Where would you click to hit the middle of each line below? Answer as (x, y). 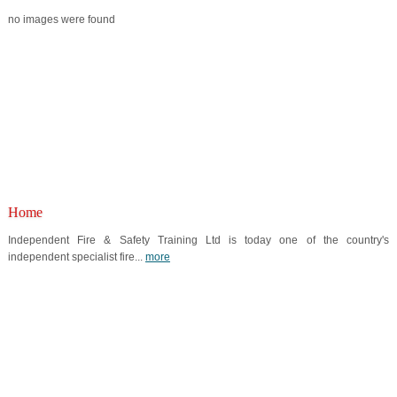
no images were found (61, 19)
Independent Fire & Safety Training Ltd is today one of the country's (198, 240)
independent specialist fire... (76, 257)
